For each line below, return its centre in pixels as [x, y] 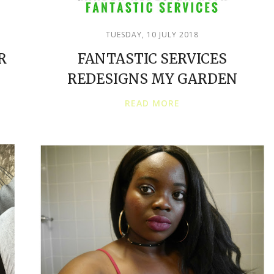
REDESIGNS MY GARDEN [152, 79]
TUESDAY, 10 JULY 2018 [152, 35]
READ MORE [152, 103]
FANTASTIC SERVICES [152, 59]
